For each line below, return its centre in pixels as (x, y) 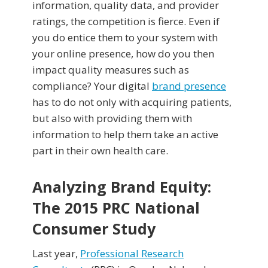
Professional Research (132, 254)
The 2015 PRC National (116, 208)
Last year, (56, 254)
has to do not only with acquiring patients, (132, 102)
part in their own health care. (100, 151)
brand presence (189, 86)
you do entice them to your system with (125, 38)
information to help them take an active (125, 135)
